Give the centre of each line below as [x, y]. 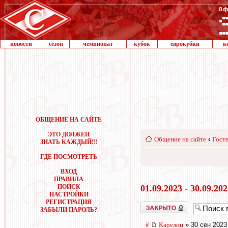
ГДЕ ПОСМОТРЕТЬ [69, 157]
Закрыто [151, 205]
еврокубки [185, 44]
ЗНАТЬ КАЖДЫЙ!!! [69, 142]
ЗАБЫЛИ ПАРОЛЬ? [69, 210]
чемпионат [98, 44]
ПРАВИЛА [69, 179]
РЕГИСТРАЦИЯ [69, 202]
